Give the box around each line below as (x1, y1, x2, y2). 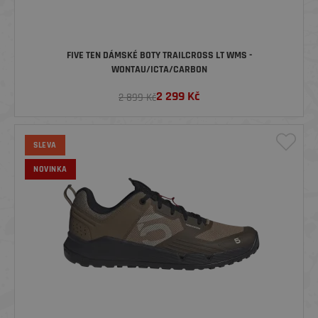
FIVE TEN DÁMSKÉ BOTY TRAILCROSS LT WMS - (66, 49, 252, 62)
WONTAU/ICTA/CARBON (111, 63, 207, 77)
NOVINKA (33, 164, 67, 175)
